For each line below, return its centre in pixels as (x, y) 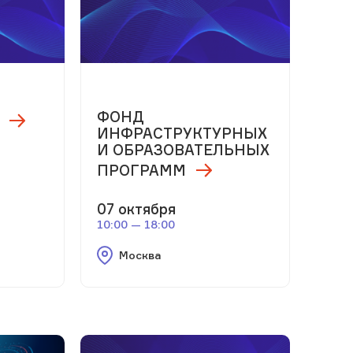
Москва (140, 255)
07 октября (136, 208)
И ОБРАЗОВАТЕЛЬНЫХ (183, 149)
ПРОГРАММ (143, 170)
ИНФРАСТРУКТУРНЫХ (182, 133)
